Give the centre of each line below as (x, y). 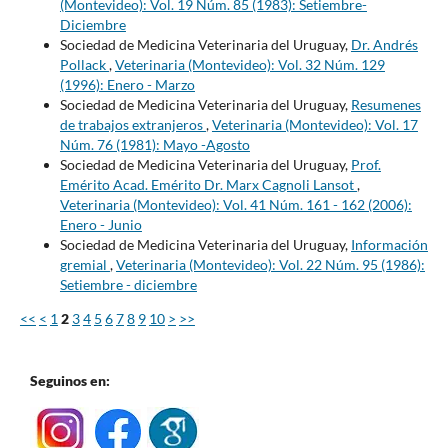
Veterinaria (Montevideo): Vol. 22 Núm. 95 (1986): (270, 265)
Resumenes (385, 105)
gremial (84, 265)
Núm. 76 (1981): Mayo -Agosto (154, 145)
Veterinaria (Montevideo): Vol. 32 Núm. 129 (249, 65)
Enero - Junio (100, 225)
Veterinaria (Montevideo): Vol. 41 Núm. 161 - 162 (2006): (235, 205)
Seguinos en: (70, 381)
